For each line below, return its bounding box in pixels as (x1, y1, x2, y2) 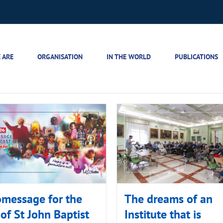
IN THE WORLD (107, 52, 151, 61)
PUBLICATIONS (175, 52, 218, 61)
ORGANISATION (37, 52, 83, 61)
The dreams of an (124, 191, 213, 207)
